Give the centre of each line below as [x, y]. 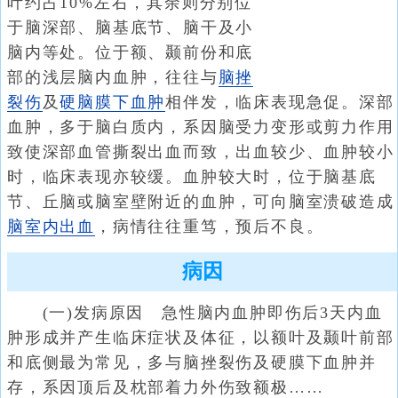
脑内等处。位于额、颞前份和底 [131, 52]
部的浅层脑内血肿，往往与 [113, 77]
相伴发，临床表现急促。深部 [280, 102]
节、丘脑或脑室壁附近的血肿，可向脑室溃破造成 [201, 202]
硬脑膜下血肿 [113, 102]
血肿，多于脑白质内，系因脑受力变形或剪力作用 [201, 127]
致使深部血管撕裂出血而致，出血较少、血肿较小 [201, 152]
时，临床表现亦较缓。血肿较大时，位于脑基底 [192, 177]
